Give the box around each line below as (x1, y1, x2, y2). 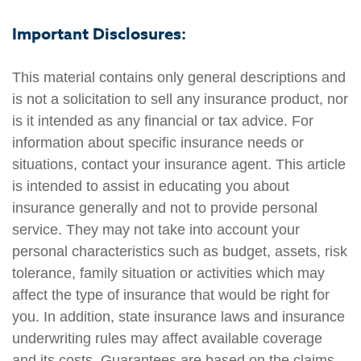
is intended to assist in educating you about (12, 178, 289, 195)
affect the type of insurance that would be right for (12, 287, 330, 304)
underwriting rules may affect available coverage (12, 330, 322, 347)
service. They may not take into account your (12, 222, 300, 239)
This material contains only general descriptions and (12, 69, 346, 86)
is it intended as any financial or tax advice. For (12, 113, 313, 130)
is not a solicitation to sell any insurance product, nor (12, 91, 348, 108)
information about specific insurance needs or (12, 135, 304, 151)
